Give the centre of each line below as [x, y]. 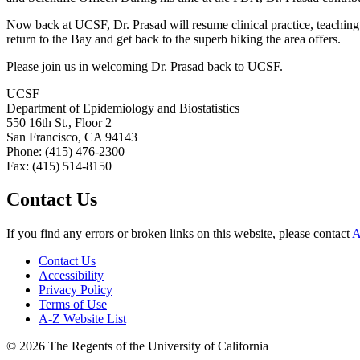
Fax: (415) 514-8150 [59, 166]
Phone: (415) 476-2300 [65, 151]
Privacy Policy [76, 290]
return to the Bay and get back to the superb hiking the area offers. [174, 39]
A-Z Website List [82, 319]
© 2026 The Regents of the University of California [137, 346]
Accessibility [71, 276]
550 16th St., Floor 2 [59, 122]
